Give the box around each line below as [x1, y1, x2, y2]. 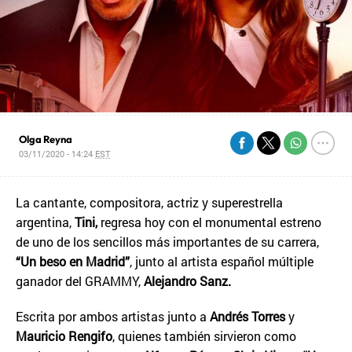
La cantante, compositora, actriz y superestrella [16, 194, 283, 211]
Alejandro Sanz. [144, 273, 231, 289]
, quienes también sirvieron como [112, 328, 296, 344]
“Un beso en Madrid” [16, 253, 130, 269]
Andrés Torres [210, 308, 285, 324]
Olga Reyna [19, 133, 73, 145]
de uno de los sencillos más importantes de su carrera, [16, 233, 319, 250]
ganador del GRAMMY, [16, 273, 144, 289]
